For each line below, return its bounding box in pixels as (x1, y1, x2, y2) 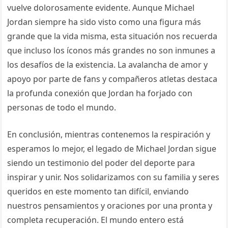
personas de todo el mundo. (7, 102, 117, 113)
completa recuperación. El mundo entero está (7, 214, 184, 226)
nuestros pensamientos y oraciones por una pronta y (7, 200, 213, 212)
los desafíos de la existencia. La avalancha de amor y (7, 59, 208, 71)
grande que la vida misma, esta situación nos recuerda (7, 31, 218, 42)
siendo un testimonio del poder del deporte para (7, 157, 195, 169)
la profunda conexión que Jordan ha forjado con (7, 88, 193, 99)
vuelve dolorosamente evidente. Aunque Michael (7, 2, 195, 14)
